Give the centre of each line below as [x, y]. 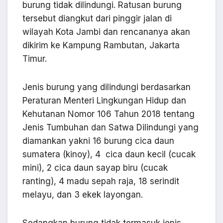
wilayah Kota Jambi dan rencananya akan [106, 32]
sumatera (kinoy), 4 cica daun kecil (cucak [109, 155]
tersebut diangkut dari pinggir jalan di [97, 19]
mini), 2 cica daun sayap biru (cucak [95, 168]
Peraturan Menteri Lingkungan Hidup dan [104, 101]
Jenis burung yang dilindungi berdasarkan [107, 87]
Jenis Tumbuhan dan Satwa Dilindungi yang [111, 128]
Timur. [35, 59]
